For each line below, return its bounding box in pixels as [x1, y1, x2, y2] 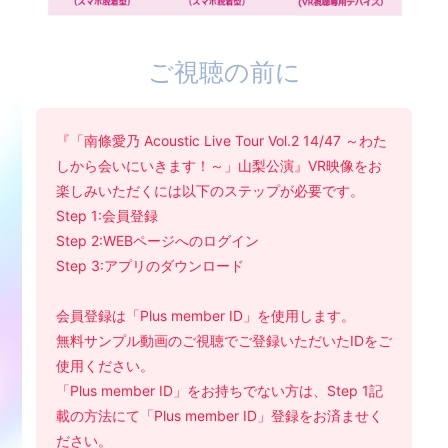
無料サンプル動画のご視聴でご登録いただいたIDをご [55, 332, 392, 350]
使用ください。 [55, 357, 154, 375]
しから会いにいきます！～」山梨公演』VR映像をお [55, 157, 382, 175]
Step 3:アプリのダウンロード [55, 257, 244, 275]
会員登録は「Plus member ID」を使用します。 [55, 307, 355, 325]
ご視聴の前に [147, 58, 301, 88]
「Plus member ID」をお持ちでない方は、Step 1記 [55, 382, 383, 400]
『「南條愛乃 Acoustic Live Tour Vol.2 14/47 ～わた [55, 132, 387, 150]
